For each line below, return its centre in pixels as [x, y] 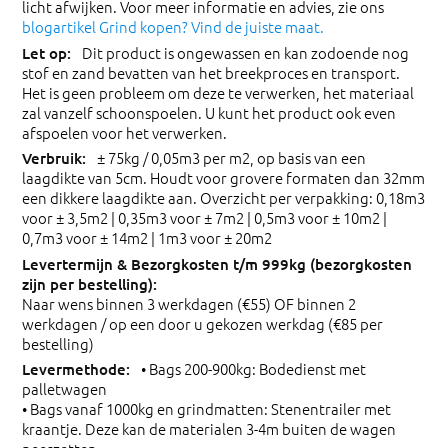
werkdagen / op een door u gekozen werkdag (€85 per [202, 323]
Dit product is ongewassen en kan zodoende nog [245, 52]
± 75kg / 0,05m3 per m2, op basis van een [231, 158]
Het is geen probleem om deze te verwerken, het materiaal [218, 92]
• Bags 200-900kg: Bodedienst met [253, 369]
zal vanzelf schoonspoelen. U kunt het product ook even [209, 112]
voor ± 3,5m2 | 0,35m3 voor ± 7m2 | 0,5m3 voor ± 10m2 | [204, 218]
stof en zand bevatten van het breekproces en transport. [211, 72]
